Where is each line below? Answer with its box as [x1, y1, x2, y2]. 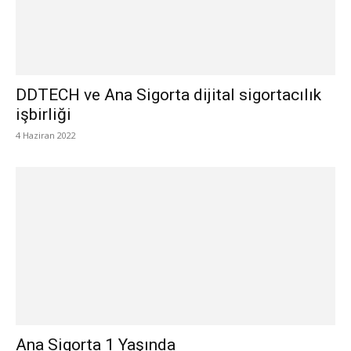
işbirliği [16, 105, 71, 125]
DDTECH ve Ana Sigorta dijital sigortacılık [16, 85, 321, 105]
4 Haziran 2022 [16, 129, 76, 142]
